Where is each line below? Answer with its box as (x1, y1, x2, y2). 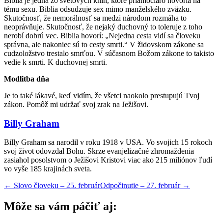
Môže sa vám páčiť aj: (4, 200, 117, 213)
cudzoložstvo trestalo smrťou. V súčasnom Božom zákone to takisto (4, 49, 214, 57)
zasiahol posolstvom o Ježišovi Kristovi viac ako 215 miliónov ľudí (4, 156, 212, 165)
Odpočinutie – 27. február (100, 181, 182, 190)
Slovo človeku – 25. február (12, 181, 100, 190)
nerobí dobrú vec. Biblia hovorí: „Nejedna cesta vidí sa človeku (4, 31, 200, 40)
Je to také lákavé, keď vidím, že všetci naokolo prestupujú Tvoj (4, 91, 199, 100)
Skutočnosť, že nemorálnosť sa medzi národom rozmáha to (4, 13, 187, 22)
